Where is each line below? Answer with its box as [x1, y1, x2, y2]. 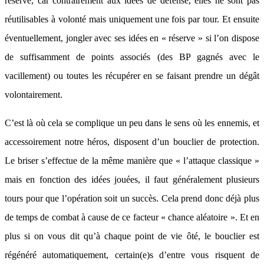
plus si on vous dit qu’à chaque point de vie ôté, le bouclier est [5, 231, 259, 241]
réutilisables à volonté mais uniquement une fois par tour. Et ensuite [5, 14, 259, 24]
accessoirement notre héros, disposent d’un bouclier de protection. [5, 137, 259, 147]
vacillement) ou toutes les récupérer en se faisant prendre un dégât [5, 71, 259, 81]
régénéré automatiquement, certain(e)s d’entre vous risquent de [5, 250, 259, 260]
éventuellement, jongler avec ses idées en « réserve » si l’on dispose [5, 33, 259, 43]
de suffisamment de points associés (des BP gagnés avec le [5, 52, 259, 62]
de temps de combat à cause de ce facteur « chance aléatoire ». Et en [5, 212, 259, 222]
